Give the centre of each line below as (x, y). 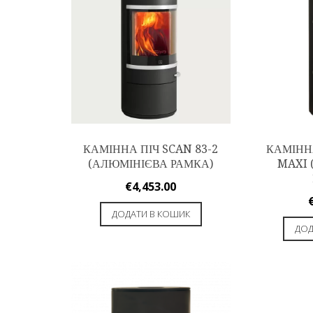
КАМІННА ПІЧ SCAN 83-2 (151, 150)
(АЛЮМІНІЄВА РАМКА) (151, 164)
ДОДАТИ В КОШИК (151, 214)
